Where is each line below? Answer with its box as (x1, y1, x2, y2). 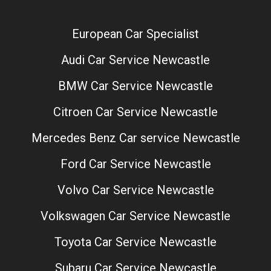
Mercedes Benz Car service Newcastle (31, 130, 240, 145)
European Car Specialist (72, 26, 199, 41)
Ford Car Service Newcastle (60, 156, 211, 171)
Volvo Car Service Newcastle (57, 182, 214, 197)
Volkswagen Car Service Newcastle (41, 208, 230, 223)
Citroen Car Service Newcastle (53, 104, 218, 119)
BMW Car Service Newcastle (58, 78, 213, 93)
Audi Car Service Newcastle (61, 52, 210, 67)
